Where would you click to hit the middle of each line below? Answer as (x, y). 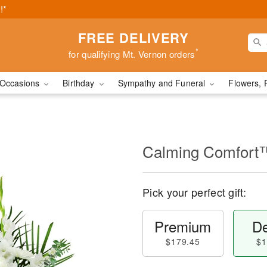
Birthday (80, 83)
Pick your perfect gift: (194, 192)
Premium (183, 226)
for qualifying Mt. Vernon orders (132, 54)
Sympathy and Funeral (163, 83)
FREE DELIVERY (133, 37)
